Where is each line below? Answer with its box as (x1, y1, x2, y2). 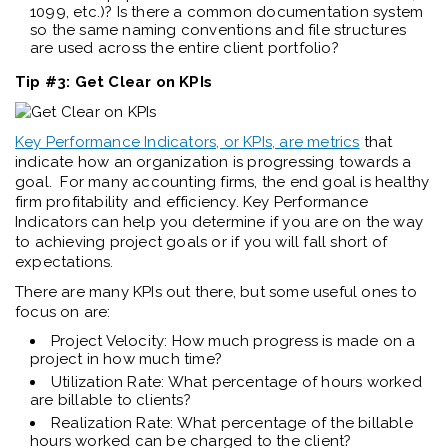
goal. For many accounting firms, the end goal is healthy (15, 173, 430, 192)
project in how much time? (30, 350, 222, 369)
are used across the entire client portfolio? (30, 39, 339, 58)
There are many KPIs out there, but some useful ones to (15, 283, 417, 302)
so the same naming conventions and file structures (30, 21, 407, 40)
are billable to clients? (30, 391, 191, 410)
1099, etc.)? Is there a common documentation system (30, 3, 424, 22)
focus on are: (15, 303, 111, 322)
